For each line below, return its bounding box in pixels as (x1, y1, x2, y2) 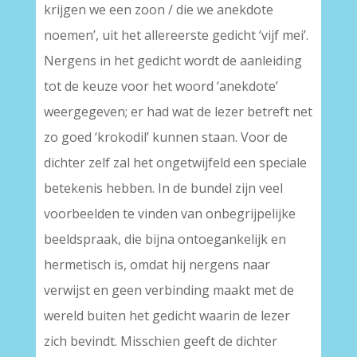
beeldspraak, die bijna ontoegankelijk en (43, 230, 286, 249)
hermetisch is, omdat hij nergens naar (43, 256, 270, 274)
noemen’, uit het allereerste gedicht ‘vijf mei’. (43, 26, 308, 45)
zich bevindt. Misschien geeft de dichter (43, 332, 277, 351)
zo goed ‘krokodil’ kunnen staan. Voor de (43, 128, 288, 147)
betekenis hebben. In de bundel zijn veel (43, 179, 283, 198)
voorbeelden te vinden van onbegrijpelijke (43, 205, 296, 223)
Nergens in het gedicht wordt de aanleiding (43, 52, 302, 70)
